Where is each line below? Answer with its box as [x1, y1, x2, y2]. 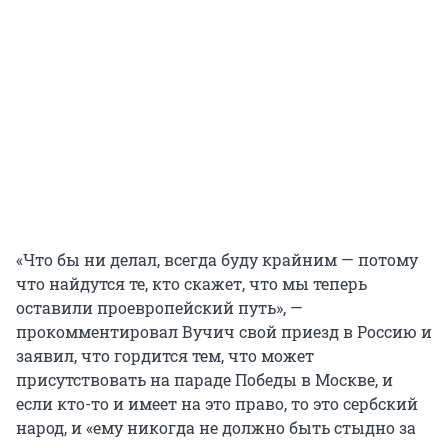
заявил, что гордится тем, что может [16, 345, 314, 367]
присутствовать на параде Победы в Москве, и [16, 369, 393, 391]
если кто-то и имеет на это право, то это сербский [16, 393, 418, 415]
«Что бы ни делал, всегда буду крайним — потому [16, 249, 418, 271]
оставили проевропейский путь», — [16, 297, 303, 319]
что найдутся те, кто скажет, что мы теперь [16, 273, 367, 295]
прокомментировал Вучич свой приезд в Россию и [16, 321, 432, 343]
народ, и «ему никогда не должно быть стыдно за [16, 417, 416, 439]
